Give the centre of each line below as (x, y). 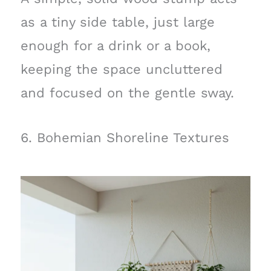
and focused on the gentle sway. (127, 93)
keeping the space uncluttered (121, 69)
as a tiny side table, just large (117, 22)
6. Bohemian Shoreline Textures (125, 138)
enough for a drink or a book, (115, 45)
